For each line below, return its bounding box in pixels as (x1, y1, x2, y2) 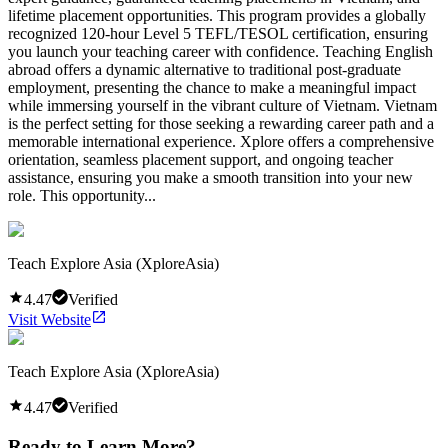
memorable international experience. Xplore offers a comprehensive (8, 132, 434, 150)
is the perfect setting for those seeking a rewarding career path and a (8, 114, 434, 132)
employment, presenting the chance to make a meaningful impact (8, 78, 416, 96)
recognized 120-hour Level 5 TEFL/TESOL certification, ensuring (8, 24, 428, 42)
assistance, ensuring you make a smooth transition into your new (8, 168, 413, 186)
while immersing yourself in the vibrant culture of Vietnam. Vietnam (8, 96, 437, 114)
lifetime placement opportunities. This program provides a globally (8, 6, 426, 24)
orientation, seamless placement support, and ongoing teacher (8, 150, 393, 168)
